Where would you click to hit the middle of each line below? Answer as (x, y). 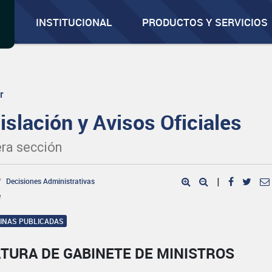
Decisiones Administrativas (51, 181)
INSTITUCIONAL (74, 22)
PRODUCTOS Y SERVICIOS (205, 22)
